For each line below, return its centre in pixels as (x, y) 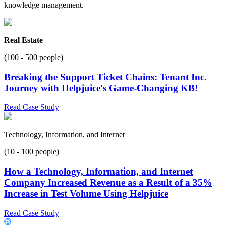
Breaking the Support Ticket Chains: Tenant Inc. (105, 77)
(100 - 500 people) (34, 57)
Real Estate (23, 40)
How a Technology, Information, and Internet (98, 172)
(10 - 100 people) (32, 152)
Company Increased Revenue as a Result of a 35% (108, 183)
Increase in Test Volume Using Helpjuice (86, 194)
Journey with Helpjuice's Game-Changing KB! (101, 88)
